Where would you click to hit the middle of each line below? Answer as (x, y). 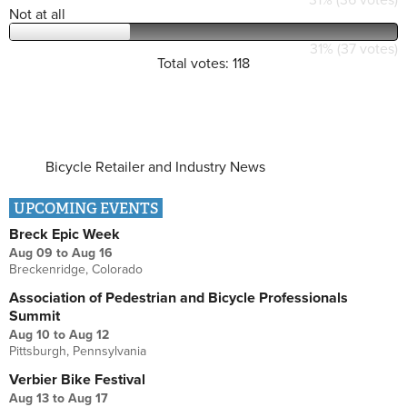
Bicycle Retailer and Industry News (155, 167)
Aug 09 (31, 253)
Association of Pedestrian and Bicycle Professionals (179, 298)
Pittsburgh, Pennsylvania (78, 351)
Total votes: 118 (203, 63)
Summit (35, 316)
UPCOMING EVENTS (86, 208)
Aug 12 (89, 334)
